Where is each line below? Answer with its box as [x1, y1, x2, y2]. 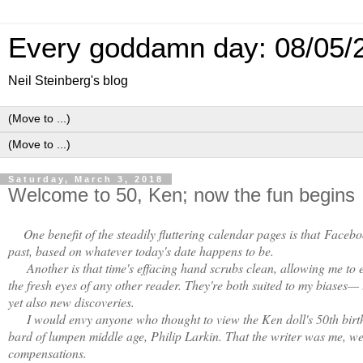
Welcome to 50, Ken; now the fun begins [8, 184, 355, 206]
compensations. [8, 344, 91, 361]
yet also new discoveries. [8, 293, 139, 310]
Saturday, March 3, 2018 [8, 174, 164, 184]
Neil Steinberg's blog [8, 74, 128, 88]
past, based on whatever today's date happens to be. [8, 241, 278, 259]
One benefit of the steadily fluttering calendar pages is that [16, 224, 324, 242]
